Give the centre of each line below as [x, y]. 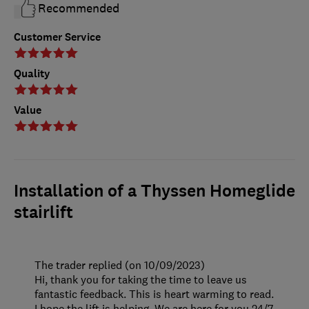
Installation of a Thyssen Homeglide [154, 191]
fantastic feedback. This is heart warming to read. [154, 294]
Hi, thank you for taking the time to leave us [141, 280]
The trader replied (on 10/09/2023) [120, 265]
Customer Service [57, 37]
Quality [32, 74]
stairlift [43, 213]
